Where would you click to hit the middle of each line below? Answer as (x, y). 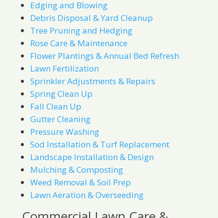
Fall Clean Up (55, 107)
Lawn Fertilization (64, 69)
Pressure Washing (64, 132)
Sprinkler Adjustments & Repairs (92, 81)
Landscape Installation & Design (92, 157)
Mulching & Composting (76, 170)
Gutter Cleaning (60, 119)
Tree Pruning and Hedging (81, 31)
